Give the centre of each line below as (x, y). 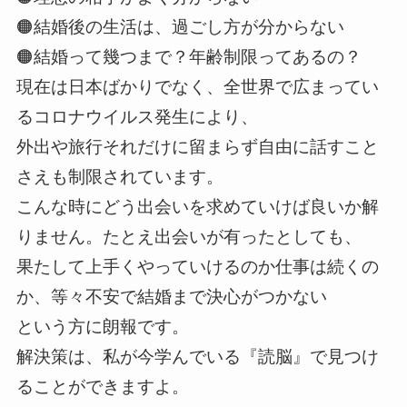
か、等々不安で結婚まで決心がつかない (171, 297)
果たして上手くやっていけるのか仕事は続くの (197, 267)
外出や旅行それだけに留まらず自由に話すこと (197, 147)
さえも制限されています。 (119, 177)
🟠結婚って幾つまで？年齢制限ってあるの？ (189, 57)
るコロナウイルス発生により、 (137, 117)
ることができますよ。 (102, 387)
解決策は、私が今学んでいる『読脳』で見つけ (197, 357)
